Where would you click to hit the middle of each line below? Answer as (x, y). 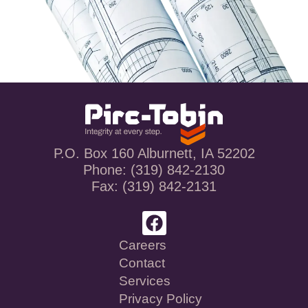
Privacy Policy (160, 298)
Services (144, 280)
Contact (142, 263)
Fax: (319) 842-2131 (154, 186)
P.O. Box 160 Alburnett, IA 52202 (154, 153)
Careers (142, 245)
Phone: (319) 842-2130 (154, 169)
